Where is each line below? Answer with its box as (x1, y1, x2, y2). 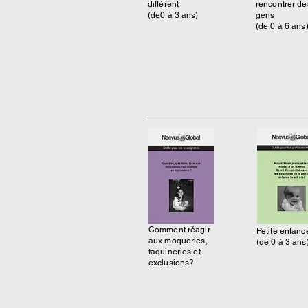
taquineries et (148, 247, 201, 256)
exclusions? (148, 258, 195, 267)
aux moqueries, (148, 236, 208, 245)
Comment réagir (148, 225, 210, 234)
